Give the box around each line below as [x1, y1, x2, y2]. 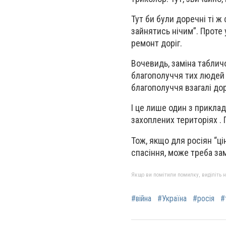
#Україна [157, 193, 187, 203]
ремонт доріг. [131, 37, 184, 48]
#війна [131, 193, 151, 203]
